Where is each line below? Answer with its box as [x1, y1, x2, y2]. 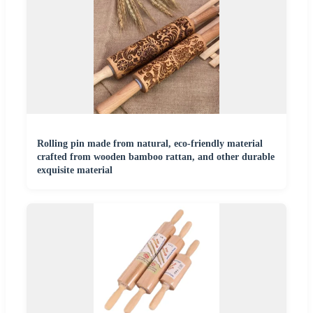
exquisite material [37, 165, 112, 176]
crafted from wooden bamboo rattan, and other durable [37, 152, 275, 163]
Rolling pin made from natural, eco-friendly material [37, 138, 263, 150]
